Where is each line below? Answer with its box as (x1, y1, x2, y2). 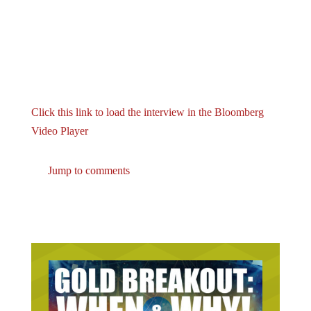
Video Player (31, 113, 88, 126)
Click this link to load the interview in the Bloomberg (31, 94, 264, 107)
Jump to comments (44, 153, 130, 165)
